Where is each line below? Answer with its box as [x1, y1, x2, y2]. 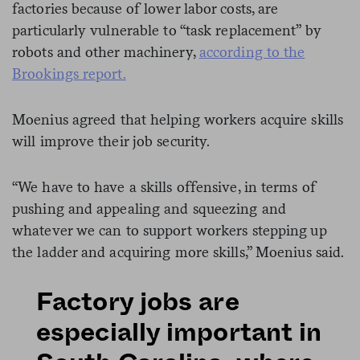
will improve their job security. [12, 132, 211, 149]
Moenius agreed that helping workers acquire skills [12, 110, 344, 128]
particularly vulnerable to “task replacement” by [12, 21, 321, 39]
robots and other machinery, [12, 43, 199, 60]
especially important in [36, 319, 322, 346]
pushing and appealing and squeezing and [12, 199, 286, 217]
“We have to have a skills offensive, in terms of [12, 178, 316, 195]
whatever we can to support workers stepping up [12, 221, 327, 239]
